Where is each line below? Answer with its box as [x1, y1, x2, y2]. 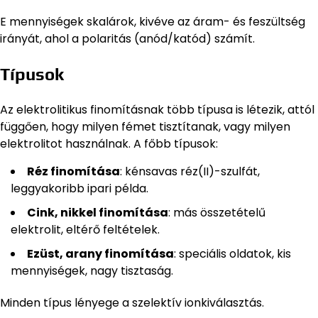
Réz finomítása [27, 163, 120, 180]
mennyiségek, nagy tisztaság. [11, 262, 173, 279]
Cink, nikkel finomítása [27, 204, 168, 221]
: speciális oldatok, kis [174, 245, 291, 262]
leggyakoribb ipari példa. [11, 180, 148, 197]
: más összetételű [168, 204, 265, 221]
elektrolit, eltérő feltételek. [11, 221, 160, 238]
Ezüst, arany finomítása [27, 245, 174, 262]
